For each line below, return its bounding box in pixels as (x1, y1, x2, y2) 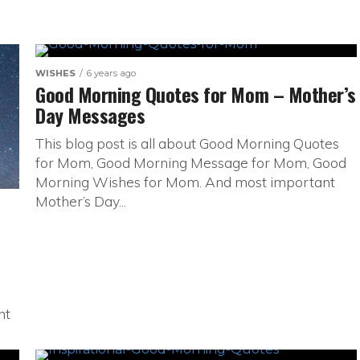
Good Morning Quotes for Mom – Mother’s (35, 80, 356, 108)
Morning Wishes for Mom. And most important (35, 173, 335, 190)
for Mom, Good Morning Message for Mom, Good (35, 153, 346, 171)
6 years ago (87, 67, 136, 79)
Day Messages (35, 100, 145, 129)
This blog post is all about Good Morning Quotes (35, 134, 339, 152)
